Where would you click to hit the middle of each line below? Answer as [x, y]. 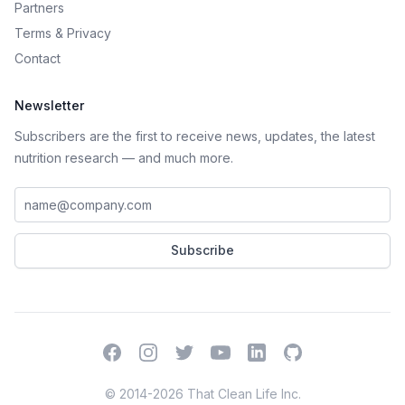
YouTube [246, 349]
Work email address [73, 194]
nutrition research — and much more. [124, 157]
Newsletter [49, 105]
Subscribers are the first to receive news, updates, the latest [195, 136]
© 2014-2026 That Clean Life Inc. [202, 393]
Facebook [142, 349]
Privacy [89, 33]
